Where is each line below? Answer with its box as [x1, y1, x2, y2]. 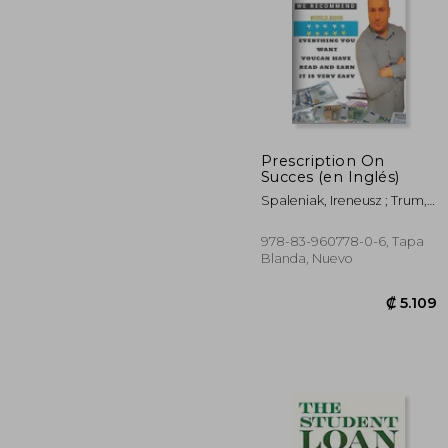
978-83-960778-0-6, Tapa [261, 233, 424, 249]
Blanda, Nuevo [261, 250, 353, 266]
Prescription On [261, 151, 385, 170]
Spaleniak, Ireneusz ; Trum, [261, 192, 427, 208]
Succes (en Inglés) [261, 167, 400, 186]
